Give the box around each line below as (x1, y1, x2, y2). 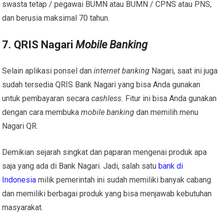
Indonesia (2, 175, 37, 184)
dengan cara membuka (2, 107, 81, 117)
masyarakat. (2, 202, 43, 212)
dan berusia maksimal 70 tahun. (2, 13, 110, 23)
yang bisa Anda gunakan (116, 79, 201, 89)
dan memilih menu (134, 107, 199, 117)
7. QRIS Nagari (2, 38, 76, 51)
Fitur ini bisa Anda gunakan (123, 93, 217, 103)
